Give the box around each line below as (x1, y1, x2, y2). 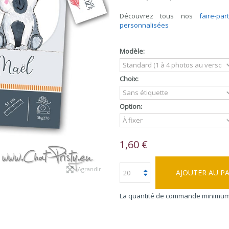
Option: (120, 102, 144, 111)
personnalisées (120, 20, 169, 30)
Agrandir (78, 165, 101, 173)
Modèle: (120, 47, 146, 56)
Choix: (120, 74, 140, 83)
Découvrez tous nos (120, 11, 200, 20)
